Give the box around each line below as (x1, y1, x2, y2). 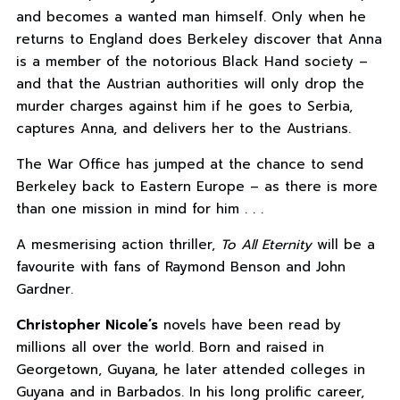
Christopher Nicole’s (15, 315, 158, 336)
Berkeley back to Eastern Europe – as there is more (15, 177, 378, 197)
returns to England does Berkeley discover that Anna (15, 29, 382, 50)
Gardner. (15, 279, 73, 300)
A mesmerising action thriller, (15, 235, 221, 255)
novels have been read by (157, 315, 341, 336)
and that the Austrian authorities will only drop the (15, 74, 364, 95)
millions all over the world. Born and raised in (15, 337, 324, 358)
